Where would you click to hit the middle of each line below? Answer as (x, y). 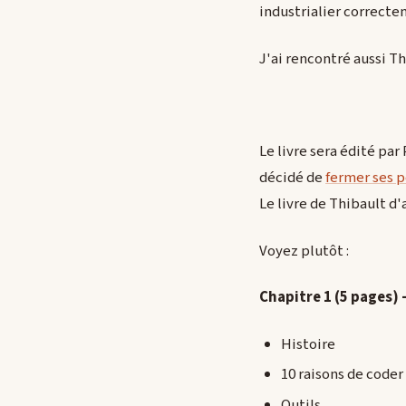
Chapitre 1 (297, 298)
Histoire (308, 344)
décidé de (292, 178)
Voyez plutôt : (304, 251)
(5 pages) (368, 298)
